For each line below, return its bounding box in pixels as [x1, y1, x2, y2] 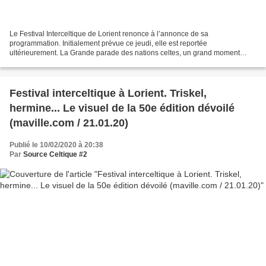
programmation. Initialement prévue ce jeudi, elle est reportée [9, 39, 207, 48]
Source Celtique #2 [23, 150, 87, 159]
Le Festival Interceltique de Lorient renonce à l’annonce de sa [9, 30, 208, 39]
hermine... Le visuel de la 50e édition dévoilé [9, 102, 235, 115]
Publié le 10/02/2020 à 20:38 [9, 141, 103, 150]
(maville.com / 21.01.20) [9, 117, 128, 129]
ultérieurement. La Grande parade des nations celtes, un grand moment [9, 49, 240, 58]
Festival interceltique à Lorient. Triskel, [9, 87, 207, 100]
